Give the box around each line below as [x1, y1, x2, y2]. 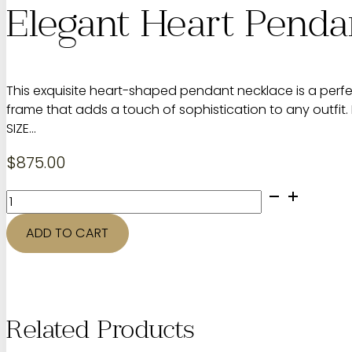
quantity [5, 261, 57, 280]
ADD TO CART [26, 224, 109, 243]
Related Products [6, 320, 195, 346]
